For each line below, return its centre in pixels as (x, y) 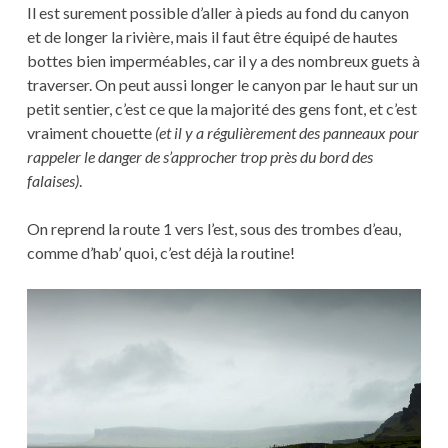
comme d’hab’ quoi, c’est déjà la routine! (160, 253)
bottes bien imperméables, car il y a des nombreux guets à (223, 61)
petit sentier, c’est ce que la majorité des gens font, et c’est (221, 109)
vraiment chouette (90, 133)
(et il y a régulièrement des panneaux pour (286, 133)
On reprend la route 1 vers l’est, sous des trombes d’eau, (213, 229)
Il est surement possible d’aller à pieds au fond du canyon (217, 13)
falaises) (52, 181)
